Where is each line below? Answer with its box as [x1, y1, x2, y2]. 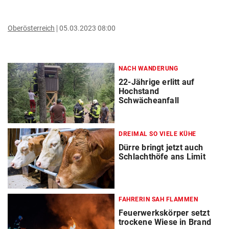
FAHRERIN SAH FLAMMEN [119, 196, 198, 203]
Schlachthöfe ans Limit [119, 152, 205, 162]
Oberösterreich [8, 24, 55, 32]
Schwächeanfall [119, 96, 179, 105]
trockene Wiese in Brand [119, 217, 211, 227]
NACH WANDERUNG [119, 65, 178, 72]
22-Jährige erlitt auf [119, 77, 195, 87]
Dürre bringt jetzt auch [119, 143, 203, 153]
